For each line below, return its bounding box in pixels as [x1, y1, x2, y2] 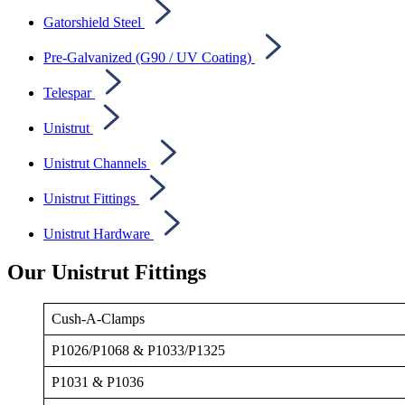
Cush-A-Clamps [52, 310, 145, 326]
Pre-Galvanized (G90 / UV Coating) [43, 49, 251, 65]
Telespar [43, 84, 91, 100]
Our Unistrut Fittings [7, 259, 206, 284]
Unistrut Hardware [43, 225, 150, 241]
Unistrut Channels [43, 155, 146, 171]
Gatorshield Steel [43, 14, 141, 30]
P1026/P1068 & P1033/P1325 [52, 342, 225, 358]
